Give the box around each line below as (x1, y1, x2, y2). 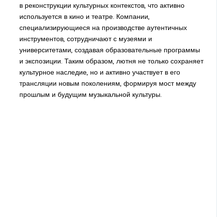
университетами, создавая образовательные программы (19, 46, 200, 55)
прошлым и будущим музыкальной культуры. (19, 90, 162, 99)
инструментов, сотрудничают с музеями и (19, 34, 152, 44)
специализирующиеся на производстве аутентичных (19, 23, 187, 32)
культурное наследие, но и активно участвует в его (19, 68, 180, 77)
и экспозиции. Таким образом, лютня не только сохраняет (19, 57, 203, 66)
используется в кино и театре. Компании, (19, 12, 150, 21)
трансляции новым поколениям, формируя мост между (19, 79, 196, 88)
